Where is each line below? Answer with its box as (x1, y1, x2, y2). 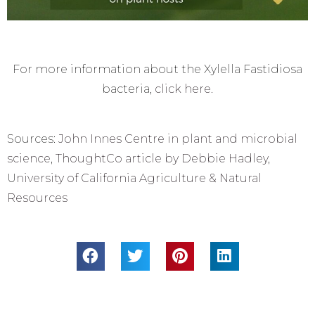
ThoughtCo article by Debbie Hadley (56, 152, 268, 166)
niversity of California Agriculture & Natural (16, 172, 262, 186)
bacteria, (102, 82, 155, 96)
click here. (155, 82, 213, 96)
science (7, 152, 51, 166)
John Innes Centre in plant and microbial (58, 132, 297, 146)
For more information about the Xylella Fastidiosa (13, 63, 302, 77)
